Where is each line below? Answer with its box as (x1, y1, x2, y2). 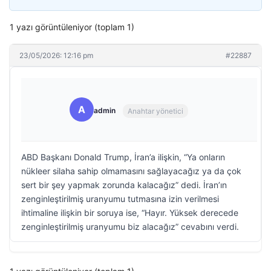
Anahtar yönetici (128, 106, 183, 116)
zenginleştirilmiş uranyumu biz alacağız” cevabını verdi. (21, 221, 239, 232)
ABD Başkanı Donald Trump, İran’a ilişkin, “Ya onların (21, 152, 225, 162)
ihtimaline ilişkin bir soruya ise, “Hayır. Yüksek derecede (21, 207, 238, 218)
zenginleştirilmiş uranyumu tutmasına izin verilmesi (21, 194, 219, 204)
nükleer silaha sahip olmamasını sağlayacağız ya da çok (21, 166, 241, 176)
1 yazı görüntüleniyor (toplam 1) (10, 22, 134, 32)
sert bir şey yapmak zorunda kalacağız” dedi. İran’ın (21, 180, 227, 190)
